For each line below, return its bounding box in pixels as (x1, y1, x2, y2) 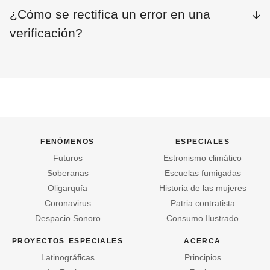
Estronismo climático (163, 153, 242, 163)
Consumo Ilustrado (166, 213, 239, 224)
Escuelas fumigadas (164, 168, 241, 178)
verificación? (10, 25, 83, 40)
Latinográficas (40, 253, 95, 263)
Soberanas (46, 168, 89, 178)
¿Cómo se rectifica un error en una (10, 7, 210, 21)
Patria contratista (170, 198, 235, 209)
